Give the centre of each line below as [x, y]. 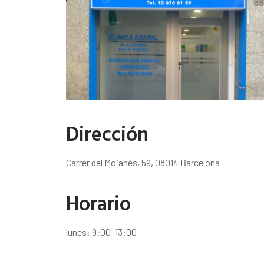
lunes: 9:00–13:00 [101, 232]
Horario [98, 203]
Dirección [107, 134]
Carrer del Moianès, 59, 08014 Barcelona [143, 163]
